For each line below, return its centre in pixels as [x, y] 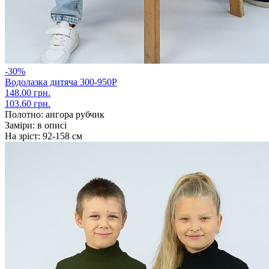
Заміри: [20, 125]
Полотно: [24, 114]
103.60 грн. [28, 103]
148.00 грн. [28, 92]
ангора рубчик [74, 114]
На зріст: [23, 136]
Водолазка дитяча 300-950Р [61, 82]
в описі [51, 125]
